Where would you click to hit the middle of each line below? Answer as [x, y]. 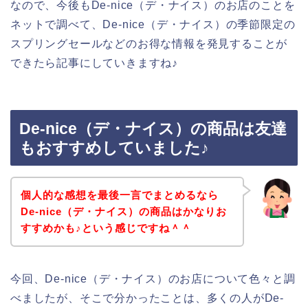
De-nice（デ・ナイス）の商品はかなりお [123, 211]
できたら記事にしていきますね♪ [94, 63]
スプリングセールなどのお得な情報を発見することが [149, 43]
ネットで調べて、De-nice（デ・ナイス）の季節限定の [153, 24]
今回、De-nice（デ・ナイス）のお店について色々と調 [153, 278]
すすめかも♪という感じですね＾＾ [106, 228]
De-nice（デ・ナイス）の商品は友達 [153, 129]
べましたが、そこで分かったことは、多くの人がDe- [147, 298]
